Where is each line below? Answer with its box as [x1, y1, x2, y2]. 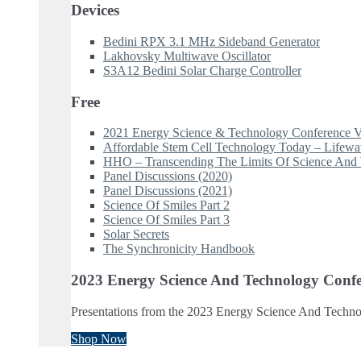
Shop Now [71, 331, 127, 346]
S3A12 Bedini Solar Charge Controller [103, 63, 301, 77]
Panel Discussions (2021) [103, 184, 232, 198]
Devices [71, 2, 119, 19]
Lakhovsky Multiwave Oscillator [103, 48, 271, 63]
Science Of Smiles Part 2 [103, 198, 230, 213]
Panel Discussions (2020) [103, 169, 232, 184]
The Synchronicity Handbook [103, 242, 255, 256]
